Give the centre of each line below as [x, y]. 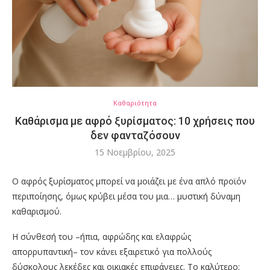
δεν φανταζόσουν [135, 136]
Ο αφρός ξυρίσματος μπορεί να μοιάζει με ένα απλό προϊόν [129, 181]
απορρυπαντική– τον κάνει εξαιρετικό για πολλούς [112, 252]
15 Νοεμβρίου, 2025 [135, 152]
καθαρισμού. [37, 212]
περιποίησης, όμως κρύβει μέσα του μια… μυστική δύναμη [126, 196]
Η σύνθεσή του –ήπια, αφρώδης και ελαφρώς [102, 237]
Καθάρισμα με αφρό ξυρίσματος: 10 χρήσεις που [135, 121]
